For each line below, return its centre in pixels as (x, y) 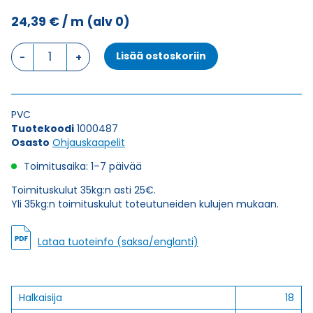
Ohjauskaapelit (89, 143)
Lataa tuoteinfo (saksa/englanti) (118, 242)
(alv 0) (108, 22)
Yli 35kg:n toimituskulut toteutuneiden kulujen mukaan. (145, 204)
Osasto (30, 143)
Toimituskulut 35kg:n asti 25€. (83, 190)
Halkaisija (41, 298)
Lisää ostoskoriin (161, 56)
